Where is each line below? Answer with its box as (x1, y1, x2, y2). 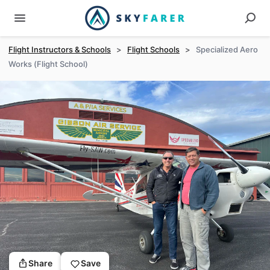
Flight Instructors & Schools (8, 45, 111, 54)
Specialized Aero (196, 45, 258, 54)
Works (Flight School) (8, 59, 88, 69)
